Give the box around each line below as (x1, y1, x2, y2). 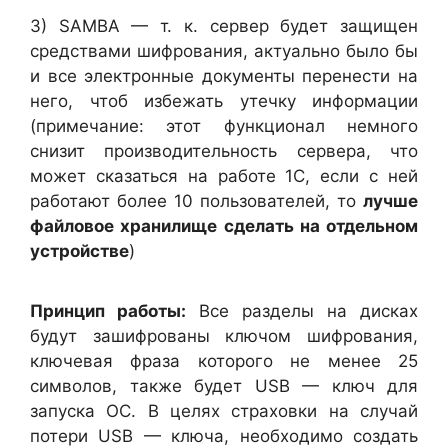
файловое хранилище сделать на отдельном (30, 215, 418, 236)
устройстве (30, 240, 129, 261)
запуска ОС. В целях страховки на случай (30, 400, 418, 421)
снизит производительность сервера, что (30, 140, 418, 161)
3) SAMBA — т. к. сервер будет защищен (30, 15, 418, 36)
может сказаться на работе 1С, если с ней (30, 165, 418, 186)
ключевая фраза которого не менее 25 (30, 350, 418, 371)
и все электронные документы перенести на (30, 65, 418, 86)
